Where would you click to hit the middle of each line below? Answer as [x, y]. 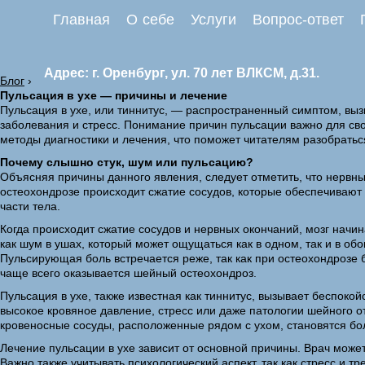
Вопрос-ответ [298, 20]
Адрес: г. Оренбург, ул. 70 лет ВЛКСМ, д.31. [182, 73]
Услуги [213, 20]
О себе [150, 20]
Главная [81, 20]
